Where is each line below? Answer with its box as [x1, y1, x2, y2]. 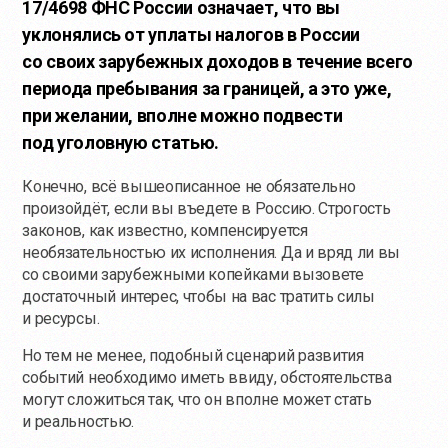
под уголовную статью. [22, 131, 219, 153]
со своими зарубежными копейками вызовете [22, 264, 364, 284]
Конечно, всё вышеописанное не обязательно [22, 176, 356, 196]
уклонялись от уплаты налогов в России [22, 23, 361, 45]
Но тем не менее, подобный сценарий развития [22, 345, 364, 365]
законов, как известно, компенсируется [22, 220, 308, 240]
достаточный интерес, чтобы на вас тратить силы [22, 286, 375, 306]
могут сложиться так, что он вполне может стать [22, 389, 372, 409]
